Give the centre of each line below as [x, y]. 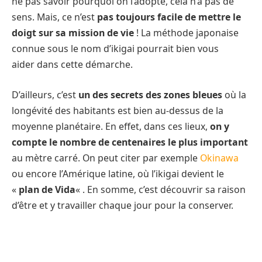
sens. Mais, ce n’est [53, 17]
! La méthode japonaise [187, 33]
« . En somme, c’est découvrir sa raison [161, 189]
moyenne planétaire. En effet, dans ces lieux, [110, 126]
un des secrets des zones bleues [150, 94]
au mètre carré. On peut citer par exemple [106, 158]
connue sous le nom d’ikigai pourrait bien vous [115, 49]
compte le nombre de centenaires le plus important [130, 142]
